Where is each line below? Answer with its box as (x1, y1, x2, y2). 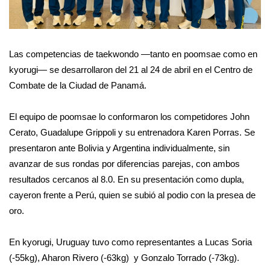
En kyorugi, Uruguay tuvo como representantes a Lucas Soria (9, 237, 252, 247)
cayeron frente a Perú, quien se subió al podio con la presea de (9, 190, 256, 200)
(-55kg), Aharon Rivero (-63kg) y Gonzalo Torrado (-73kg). (9, 253, 242, 263)
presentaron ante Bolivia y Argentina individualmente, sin (9, 143, 230, 153)
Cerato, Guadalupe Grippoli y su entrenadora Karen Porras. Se (9, 128, 255, 137)
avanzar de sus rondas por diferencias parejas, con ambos (9, 159, 240, 169)
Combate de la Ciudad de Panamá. (9, 81, 146, 90)
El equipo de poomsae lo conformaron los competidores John (9, 112, 250, 122)
